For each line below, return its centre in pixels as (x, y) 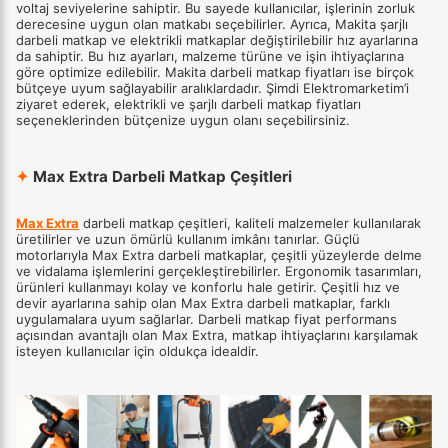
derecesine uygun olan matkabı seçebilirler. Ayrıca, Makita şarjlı (212, 24)
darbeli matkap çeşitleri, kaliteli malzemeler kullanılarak (250, 222)
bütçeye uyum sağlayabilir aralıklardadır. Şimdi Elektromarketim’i (212, 88)
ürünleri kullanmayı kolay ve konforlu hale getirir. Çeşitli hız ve (208, 286)
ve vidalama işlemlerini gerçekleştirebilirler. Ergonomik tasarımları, (219, 270)
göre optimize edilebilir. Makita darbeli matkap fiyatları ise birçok (215, 72)
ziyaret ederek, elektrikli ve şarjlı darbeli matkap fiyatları (188, 104)
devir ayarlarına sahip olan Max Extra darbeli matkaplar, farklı (203, 302)
